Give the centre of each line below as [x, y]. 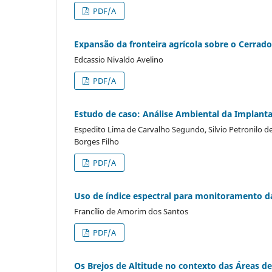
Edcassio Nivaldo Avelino [119, 60]
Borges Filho [97, 142]
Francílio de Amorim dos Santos [131, 212]
